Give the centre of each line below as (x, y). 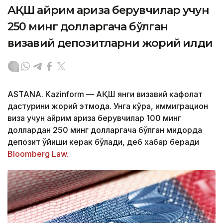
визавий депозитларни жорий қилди (110, 43)
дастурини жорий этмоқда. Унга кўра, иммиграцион (108, 106)
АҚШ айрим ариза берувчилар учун (108, 10)
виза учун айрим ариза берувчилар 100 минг (94, 118)
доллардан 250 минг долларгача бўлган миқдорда (105, 130)
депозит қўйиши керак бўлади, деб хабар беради (103, 142)
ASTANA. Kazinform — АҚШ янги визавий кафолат (105, 94)
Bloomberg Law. (38, 154)
